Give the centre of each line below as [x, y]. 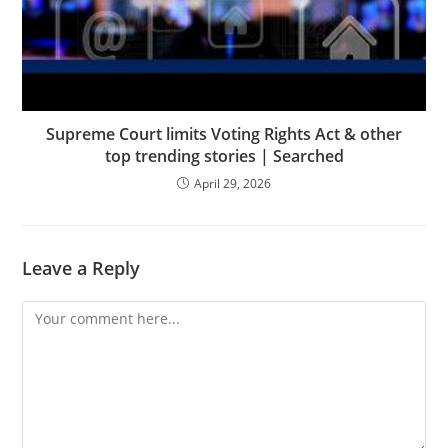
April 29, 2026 [232, 183]
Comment [54, 312]
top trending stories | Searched [224, 155]
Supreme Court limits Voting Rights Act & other [224, 133]
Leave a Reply [81, 267]
